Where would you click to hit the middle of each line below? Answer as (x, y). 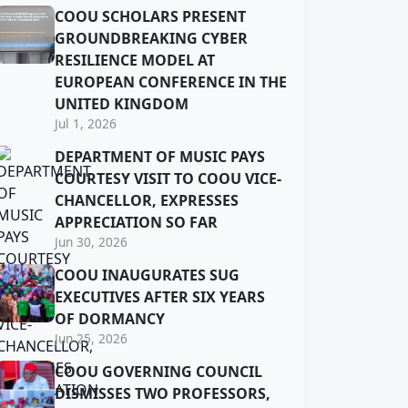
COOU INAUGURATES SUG (147, 275)
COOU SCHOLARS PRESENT (150, 16)
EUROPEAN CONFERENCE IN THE (171, 82)
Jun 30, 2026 (91, 242)
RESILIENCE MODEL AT (135, 60)
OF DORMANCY (110, 319)
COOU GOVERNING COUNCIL (158, 372)
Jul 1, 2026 (86, 123)
